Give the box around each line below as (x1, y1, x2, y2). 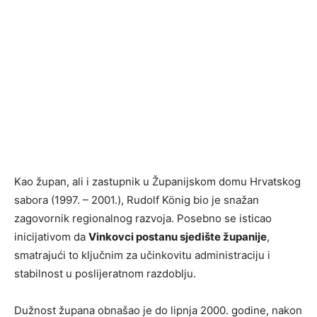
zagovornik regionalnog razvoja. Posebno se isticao (14, 212, 272, 226)
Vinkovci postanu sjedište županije (88, 230, 267, 244)
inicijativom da (14, 230, 88, 244)
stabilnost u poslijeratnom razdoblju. (14, 267, 196, 281)
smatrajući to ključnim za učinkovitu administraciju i (14, 248, 270, 263)
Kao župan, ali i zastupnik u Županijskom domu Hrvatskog (14, 175, 301, 189)
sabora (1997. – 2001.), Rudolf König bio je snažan (14, 193, 259, 207)
